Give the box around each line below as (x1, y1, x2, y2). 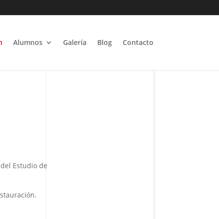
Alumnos (13, 38, 43, 47)
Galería (63, 38, 87, 47)
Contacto (122, 38, 153, 47)
